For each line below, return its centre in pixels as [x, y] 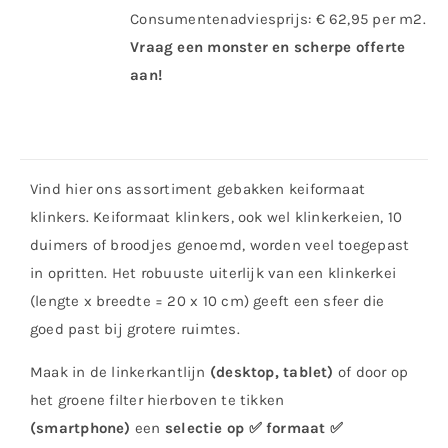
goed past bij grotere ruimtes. [135, 329]
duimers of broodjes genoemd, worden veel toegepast [220, 245]
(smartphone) [80, 428]
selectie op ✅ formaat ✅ [254, 428]
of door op [371, 372]
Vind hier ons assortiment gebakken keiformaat [198, 189]
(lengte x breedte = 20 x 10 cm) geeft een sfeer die [207, 301]
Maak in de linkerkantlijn [120, 372]
